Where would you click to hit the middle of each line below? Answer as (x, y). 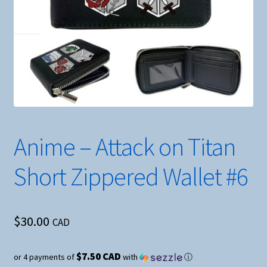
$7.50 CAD (98, 257)
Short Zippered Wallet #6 (131, 176)
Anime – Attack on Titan (124, 146)
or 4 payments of (45, 257)
